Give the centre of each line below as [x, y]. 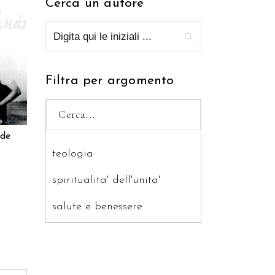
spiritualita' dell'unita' [106, 180]
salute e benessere [97, 207]
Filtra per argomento [110, 81]
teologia [72, 154]
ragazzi [70, 260]
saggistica [77, 233]
